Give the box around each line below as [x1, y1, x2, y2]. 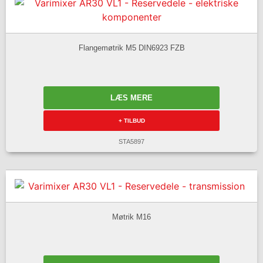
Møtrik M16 [112, 212, 151, 221]
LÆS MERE [110, 93, 153, 103]
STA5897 [119, 138, 144, 146]
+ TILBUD [118, 117, 145, 124]
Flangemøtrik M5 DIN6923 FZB [78, 43, 185, 52]
